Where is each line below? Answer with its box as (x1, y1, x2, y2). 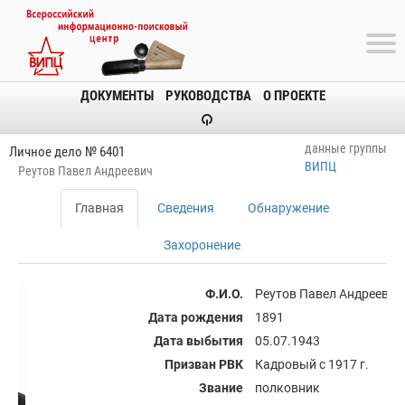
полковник (255, 381, 320, 395)
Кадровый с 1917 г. (255, 357, 369, 372)
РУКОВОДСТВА (165, 88, 251, 104)
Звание (199, 381, 243, 395)
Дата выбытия (154, 334, 243, 348)
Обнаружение (247, 201, 329, 215)
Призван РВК (165, 357, 243, 372)
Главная (74, 201, 124, 215)
